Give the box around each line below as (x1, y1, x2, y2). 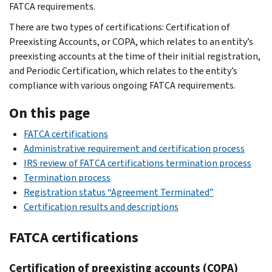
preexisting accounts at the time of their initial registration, (9, 49, 260, 63)
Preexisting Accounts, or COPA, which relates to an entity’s (9, 35, 253, 48)
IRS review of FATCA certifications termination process (24, 156, 251, 169)
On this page (9, 103, 90, 123)
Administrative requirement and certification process (24, 141, 245, 155)
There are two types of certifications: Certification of (9, 20, 230, 33)
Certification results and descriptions (24, 200, 178, 213)
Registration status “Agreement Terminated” (24, 185, 214, 199)
